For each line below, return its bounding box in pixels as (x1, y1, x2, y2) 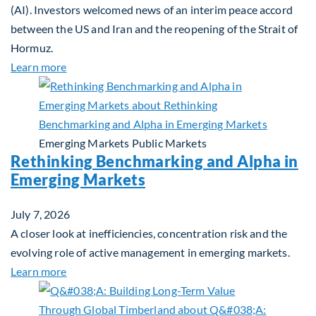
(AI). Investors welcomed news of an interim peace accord (11, 3, 293, 16)
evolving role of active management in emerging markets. (11, 245, 290, 259)
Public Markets (131, 136, 207, 150)
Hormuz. (11, 41, 54, 54)
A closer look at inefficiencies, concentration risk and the (11, 226, 288, 240)
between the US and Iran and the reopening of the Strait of (11, 22, 298, 35)
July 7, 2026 (11, 207, 70, 221)
